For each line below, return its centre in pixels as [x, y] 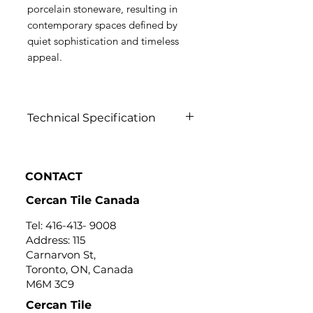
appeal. [45, 57]
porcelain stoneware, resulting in [102, 9]
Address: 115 [56, 240]
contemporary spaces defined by [102, 25]
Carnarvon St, [61, 255]
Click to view [58, 144]
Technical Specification [92, 118]
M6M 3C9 [50, 284]
